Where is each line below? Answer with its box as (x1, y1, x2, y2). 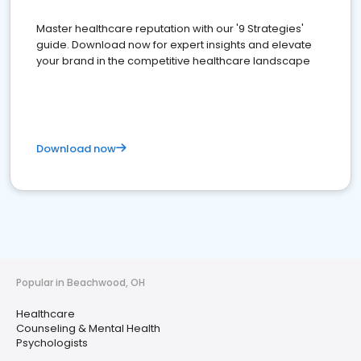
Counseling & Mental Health (16, 321, 160, 336)
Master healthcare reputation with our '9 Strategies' (36, 21, 304, 36)
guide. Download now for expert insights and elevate (36, 37, 312, 52)
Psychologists (16, 335, 88, 351)
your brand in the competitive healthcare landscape (36, 53, 310, 68)
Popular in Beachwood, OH (16, 276, 145, 289)
